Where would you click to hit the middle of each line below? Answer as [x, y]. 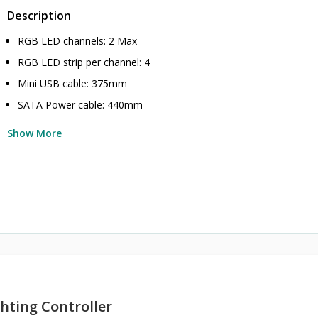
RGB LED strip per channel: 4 [84, 62]
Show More [35, 133]
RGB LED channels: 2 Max [78, 41]
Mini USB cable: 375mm [73, 83]
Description [39, 16]
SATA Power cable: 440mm [81, 105]
